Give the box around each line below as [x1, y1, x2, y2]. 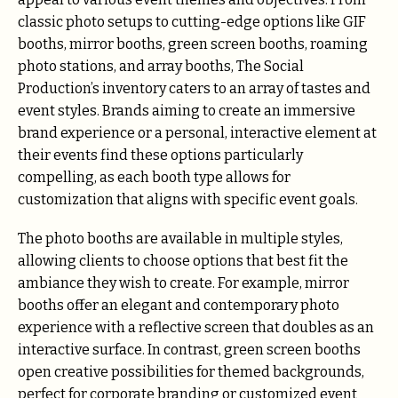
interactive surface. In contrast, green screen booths [18, 341, 361, 359]
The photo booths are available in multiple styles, [18, 230, 343, 248]
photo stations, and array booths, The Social [18, 58, 304, 76]
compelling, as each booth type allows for [18, 169, 291, 187]
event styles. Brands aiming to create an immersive [18, 102, 355, 120]
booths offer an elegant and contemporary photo [18, 297, 339, 314]
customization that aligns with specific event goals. [18, 191, 358, 209]
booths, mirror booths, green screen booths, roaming [18, 36, 368, 53]
